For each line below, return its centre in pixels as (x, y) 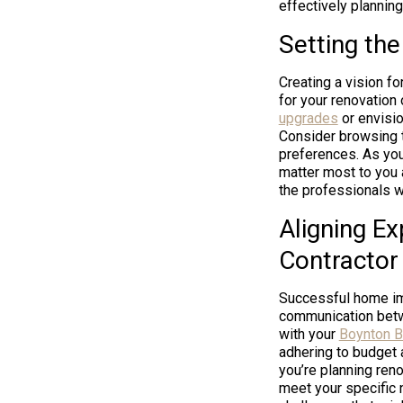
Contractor (338, 261)
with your (309, 335)
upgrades (308, 119)
